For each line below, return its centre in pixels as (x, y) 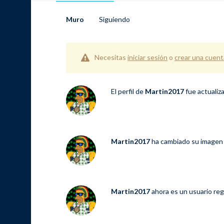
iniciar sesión (147, 57)
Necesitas (111, 57)
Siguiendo (114, 19)
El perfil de (128, 91)
